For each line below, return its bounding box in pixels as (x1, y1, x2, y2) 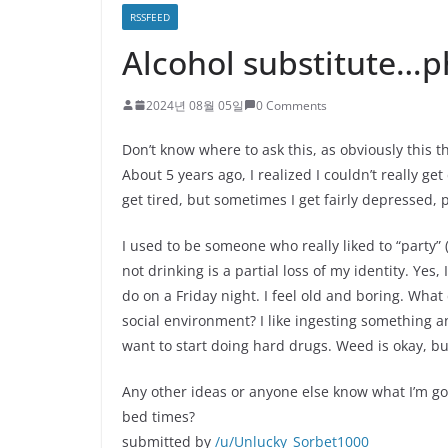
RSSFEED (130, 9, 170, 24)
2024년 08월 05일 (146, 96, 244, 114)
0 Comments (256, 96, 327, 114)
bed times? (122, 406, 195, 426)
